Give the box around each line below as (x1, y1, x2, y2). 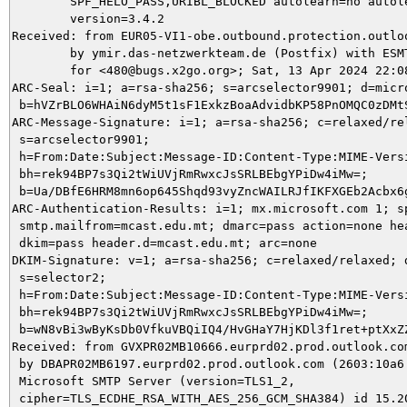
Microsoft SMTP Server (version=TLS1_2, (12, 373, 295, 388)
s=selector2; (12, 270, 106, 284)
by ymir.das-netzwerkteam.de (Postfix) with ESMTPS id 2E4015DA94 (12, 45, 70, 60)
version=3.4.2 (12, 11, 70, 25)
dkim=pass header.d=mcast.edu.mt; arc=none (12, 235, 317, 250)
